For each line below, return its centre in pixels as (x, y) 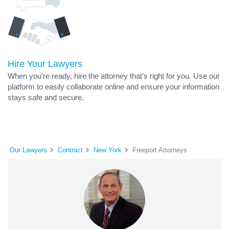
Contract (70, 150)
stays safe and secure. (46, 97)
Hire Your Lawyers (45, 64)
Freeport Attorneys (160, 150)
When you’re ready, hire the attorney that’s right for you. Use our (114, 76)
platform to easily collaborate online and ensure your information (113, 87)
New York (108, 150)
